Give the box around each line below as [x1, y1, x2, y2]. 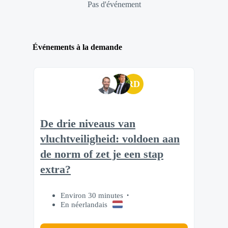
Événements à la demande [33, 43, 122, 52]
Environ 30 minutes [61, 190, 123, 199]
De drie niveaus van [40, 118, 135, 130]
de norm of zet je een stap [40, 148, 163, 161]
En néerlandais [61, 199, 107, 209]
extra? [40, 163, 71, 176]
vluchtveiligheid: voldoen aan [40, 133, 180, 146]
